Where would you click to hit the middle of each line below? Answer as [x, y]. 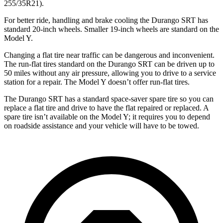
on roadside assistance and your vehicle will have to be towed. [102, 125]
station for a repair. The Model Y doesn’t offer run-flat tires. [97, 82]
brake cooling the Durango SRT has [151, 20]
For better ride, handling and [49, 20]
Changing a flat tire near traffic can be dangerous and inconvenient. [109, 55]
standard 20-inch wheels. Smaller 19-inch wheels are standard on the [111, 29]
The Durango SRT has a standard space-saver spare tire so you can [109, 99]
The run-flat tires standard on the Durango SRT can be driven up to [109, 64]
